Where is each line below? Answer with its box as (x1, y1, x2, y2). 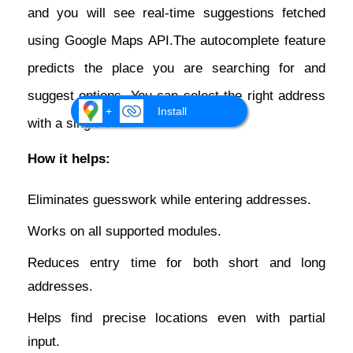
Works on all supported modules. (28, 223, 221, 239)
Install (158, 105, 188, 118)
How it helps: (28, 150, 110, 166)
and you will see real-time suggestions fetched (28, 5, 325, 20)
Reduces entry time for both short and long (28, 255, 325, 270)
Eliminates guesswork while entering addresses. (28, 191, 311, 207)
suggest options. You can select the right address (28, 87, 325, 103)
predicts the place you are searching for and (28, 60, 325, 76)
